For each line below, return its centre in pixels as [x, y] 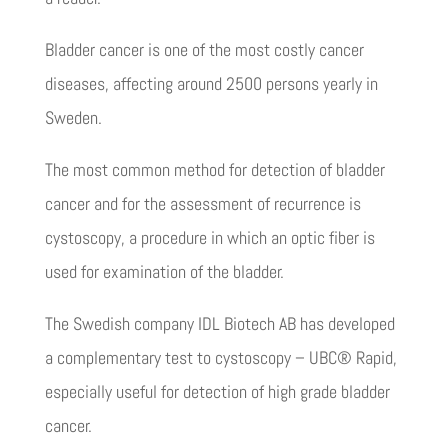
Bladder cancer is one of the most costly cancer [204, 50]
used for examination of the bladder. [164, 272]
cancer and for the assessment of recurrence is [202, 204]
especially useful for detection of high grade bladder [217, 392]
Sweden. [73, 118]
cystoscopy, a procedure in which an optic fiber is [209, 238]
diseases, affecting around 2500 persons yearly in [211, 84]
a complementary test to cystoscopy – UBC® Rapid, [220, 358]
